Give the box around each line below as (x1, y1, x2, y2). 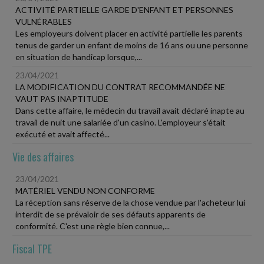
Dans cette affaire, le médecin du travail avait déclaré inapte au (15, 105, 245, 115)
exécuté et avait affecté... (15, 128, 110, 139)
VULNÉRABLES (15, 16, 72, 27)
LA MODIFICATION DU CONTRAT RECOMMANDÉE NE (15, 81, 225, 92)
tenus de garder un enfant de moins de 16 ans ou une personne (15, 39, 248, 50)
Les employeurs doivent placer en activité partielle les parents (15, 28, 243, 38)
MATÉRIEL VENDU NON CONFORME (15, 185, 155, 196)
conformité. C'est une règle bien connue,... (15, 220, 170, 231)
